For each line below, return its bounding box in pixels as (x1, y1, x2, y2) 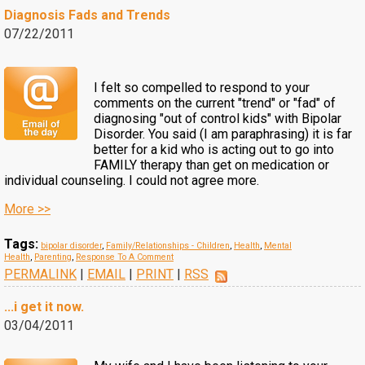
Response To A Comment (76, 252, 174, 262)
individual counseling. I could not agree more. (4, 173, 259, 188)
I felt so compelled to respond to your (94, 80, 310, 95)
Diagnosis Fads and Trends (4, 7, 170, 23)
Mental (264, 240, 292, 251)
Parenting (34, 252, 72, 262)
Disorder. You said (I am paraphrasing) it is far (94, 126, 352, 142)
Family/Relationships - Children (106, 240, 230, 251)
